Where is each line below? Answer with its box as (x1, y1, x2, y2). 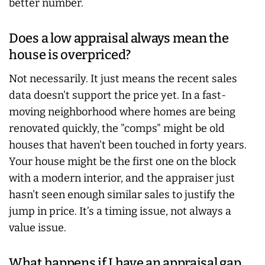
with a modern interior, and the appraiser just (9, 171, 235, 185)
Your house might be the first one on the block (9, 154, 236, 168)
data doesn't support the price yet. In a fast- (9, 88, 226, 102)
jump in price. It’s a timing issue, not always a (9, 204, 231, 218)
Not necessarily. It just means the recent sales (9, 72, 237, 85)
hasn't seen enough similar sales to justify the (9, 188, 235, 201)
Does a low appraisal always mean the (9, 30, 229, 46)
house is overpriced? (9, 46, 131, 63)
